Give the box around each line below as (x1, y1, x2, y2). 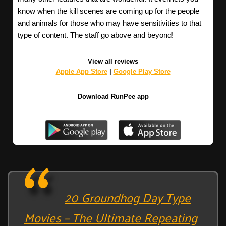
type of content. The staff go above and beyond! (18, 31, 174, 40)
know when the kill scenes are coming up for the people (18, 7, 199, 16)
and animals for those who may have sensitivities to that (18, 19, 201, 28)
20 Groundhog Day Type (65, 186, 191, 208)
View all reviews (88, 58, 138, 66)
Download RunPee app (77, 93, 149, 101)
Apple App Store (55, 68, 107, 76)
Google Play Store (113, 68, 171, 76)
